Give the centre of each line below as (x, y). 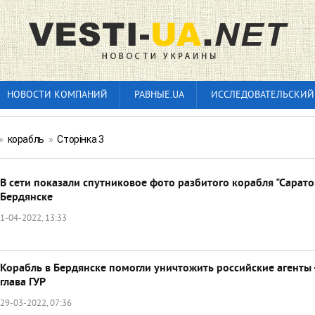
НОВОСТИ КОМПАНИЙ (57, 95)
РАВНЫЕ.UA (159, 95)
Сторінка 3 (81, 139)
